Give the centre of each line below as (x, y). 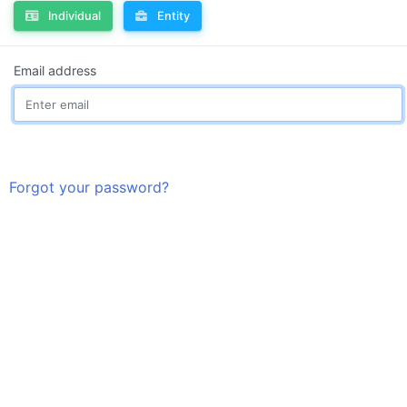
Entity (173, 16)
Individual (74, 16)
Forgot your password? (89, 187)
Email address (55, 70)
